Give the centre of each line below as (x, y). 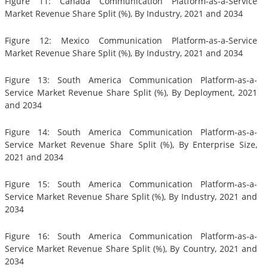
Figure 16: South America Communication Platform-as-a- (131, 236)
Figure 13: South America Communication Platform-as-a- (131, 80)
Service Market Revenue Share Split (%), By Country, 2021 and (131, 249)
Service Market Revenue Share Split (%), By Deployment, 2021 (131, 93)
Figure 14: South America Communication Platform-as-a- (131, 132)
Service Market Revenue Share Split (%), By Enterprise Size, (131, 145)
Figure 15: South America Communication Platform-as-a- (131, 184)
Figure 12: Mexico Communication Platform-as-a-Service (131, 41)
